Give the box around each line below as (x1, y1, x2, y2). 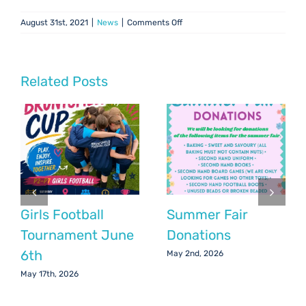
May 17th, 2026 (20, 268, 79, 279)
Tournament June (20, 226, 134, 243)
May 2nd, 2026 (167, 248, 223, 258)
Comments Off (127, 18, 182, 27)
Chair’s (182, 31, 208, 40)
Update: (182, 44, 212, 54)
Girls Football (20, 206, 104, 223)
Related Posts (20, 73, 108, 89)
